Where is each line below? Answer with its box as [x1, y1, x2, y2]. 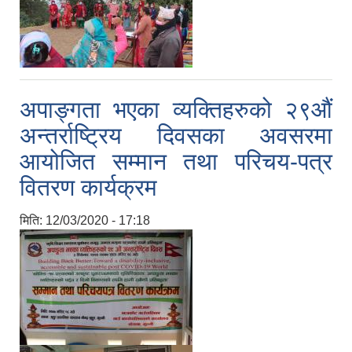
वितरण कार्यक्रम [20, 174, 157, 201]
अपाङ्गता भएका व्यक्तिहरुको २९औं [20, 97, 332, 123]
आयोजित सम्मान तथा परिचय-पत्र [20, 148, 332, 175]
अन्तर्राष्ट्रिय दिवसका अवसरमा [20, 123, 332, 149]
